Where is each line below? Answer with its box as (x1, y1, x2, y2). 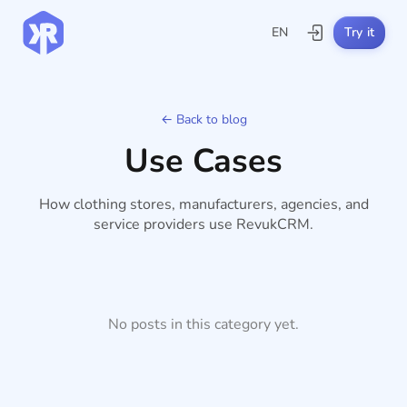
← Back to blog (160, 111, 247, 128)
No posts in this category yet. (108, 314, 299, 334)
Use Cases (124, 139, 283, 184)
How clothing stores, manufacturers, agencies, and (38, 194, 369, 214)
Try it (344, 24, 374, 41)
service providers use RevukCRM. (94, 214, 313, 234)
